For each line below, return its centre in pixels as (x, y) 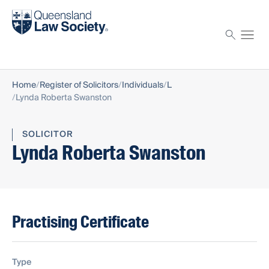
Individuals (143, 86)
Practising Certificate (80, 222)
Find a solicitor (43, 12)
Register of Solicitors (79, 86)
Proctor (28, 44)
